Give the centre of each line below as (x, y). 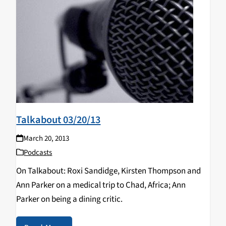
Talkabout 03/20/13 (59, 120)
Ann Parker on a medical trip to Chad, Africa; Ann (101, 185)
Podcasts (38, 152)
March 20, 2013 (46, 138)
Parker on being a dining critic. (70, 199)
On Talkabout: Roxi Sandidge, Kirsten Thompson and (109, 171)
